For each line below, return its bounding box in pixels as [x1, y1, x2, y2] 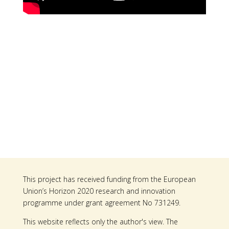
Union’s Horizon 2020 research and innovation [22, 186, 175, 196]
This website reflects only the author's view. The [22, 217, 178, 227]
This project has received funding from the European [22, 174, 196, 185]
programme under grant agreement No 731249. [22, 198, 180, 208]
